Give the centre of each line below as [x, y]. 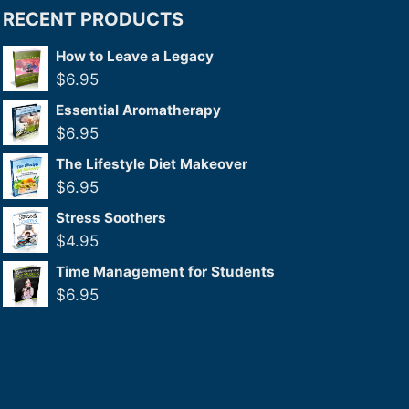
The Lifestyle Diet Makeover [152, 164]
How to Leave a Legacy [135, 56]
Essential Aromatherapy [138, 110]
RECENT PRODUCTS [93, 19]
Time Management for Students [165, 272]
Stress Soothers [111, 218]
